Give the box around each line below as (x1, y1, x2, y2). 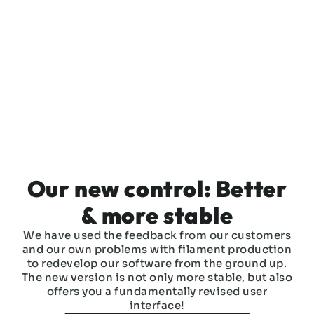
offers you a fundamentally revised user (46, 285, 268, 299)
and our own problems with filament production (22, 243, 292, 257)
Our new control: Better (27, 175, 287, 203)
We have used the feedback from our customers (23, 229, 291, 243)
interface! (129, 299, 185, 313)
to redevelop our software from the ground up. (27, 257, 287, 271)
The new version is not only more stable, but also (21, 271, 293, 285)
